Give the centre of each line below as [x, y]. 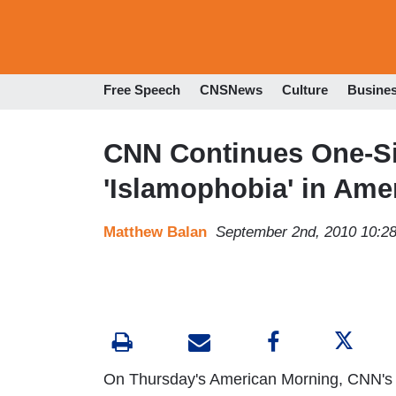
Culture [305, 90]
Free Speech [142, 90]
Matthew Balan [155, 232]
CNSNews [231, 90]
